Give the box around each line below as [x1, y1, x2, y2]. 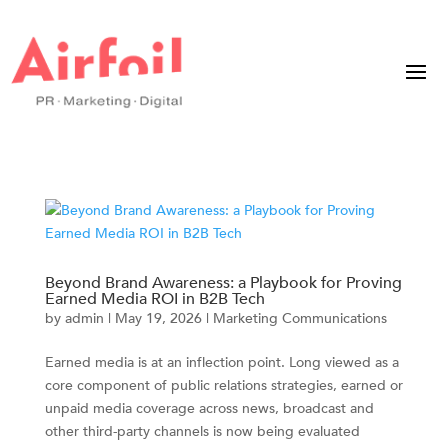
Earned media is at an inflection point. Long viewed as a [44, 352, 399, 372]
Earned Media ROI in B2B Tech [44, 287, 265, 310]
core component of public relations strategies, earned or [44, 375, 403, 395]
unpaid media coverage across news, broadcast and [44, 398, 374, 418]
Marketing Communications [212, 308, 387, 328]
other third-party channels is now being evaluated [44, 421, 360, 441]
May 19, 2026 [114, 308, 202, 328]
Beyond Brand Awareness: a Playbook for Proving [44, 271, 402, 294]
